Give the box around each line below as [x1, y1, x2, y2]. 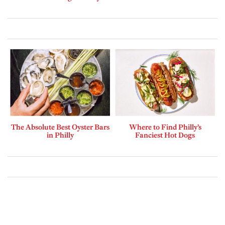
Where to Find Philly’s [129, 122, 201, 132]
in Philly [46, 130, 74, 140]
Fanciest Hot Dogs [135, 130, 195, 140]
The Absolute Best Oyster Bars [11, 122, 109, 132]
